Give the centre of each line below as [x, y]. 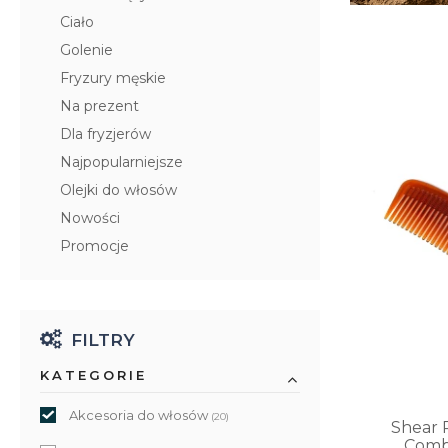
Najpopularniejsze [121, 161]
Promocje [94, 245]
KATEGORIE [93, 374]
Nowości [90, 217]
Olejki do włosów [118, 189]
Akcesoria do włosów [138, 414]
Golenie [86, 49]
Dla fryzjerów [105, 133]
